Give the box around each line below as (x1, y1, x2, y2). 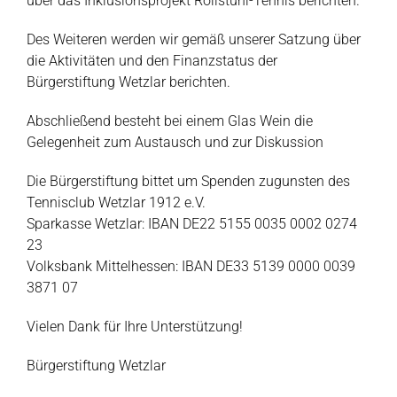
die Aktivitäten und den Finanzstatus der (27, 52, 277, 70)
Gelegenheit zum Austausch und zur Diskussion (27, 134, 323, 152)
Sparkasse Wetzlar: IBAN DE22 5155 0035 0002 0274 (27, 215, 357, 233)
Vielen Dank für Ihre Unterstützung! (27, 318, 243, 336)
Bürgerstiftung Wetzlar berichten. (27, 74, 230, 91)
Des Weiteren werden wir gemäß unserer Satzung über (27, 31, 361, 49)
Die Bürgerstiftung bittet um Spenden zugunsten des (27, 173, 350, 191)
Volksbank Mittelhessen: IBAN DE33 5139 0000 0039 (27, 258, 355, 276)
